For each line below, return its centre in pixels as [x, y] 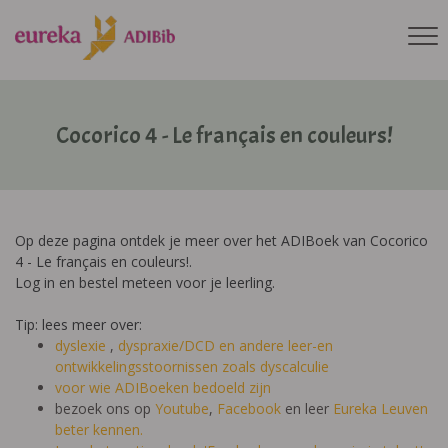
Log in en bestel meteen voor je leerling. [145, 282]
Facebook [249, 408]
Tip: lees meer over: [80, 324]
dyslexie [82, 345]
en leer [307, 408]
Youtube [182, 408]
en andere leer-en [276, 345]
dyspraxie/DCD [166, 345]
